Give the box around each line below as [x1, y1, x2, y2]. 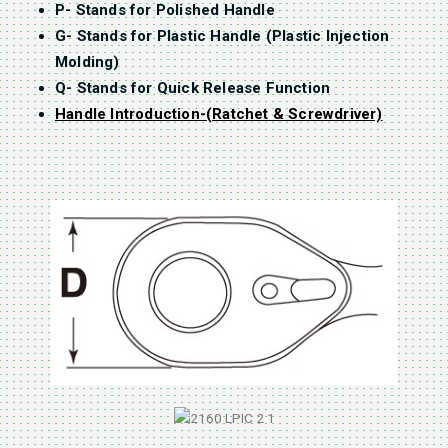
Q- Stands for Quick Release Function [55, 79, 331, 98]
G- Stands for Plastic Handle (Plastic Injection [55, 27, 390, 46]
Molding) [55, 53, 120, 72]
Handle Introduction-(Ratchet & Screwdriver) [55, 105, 383, 124]
